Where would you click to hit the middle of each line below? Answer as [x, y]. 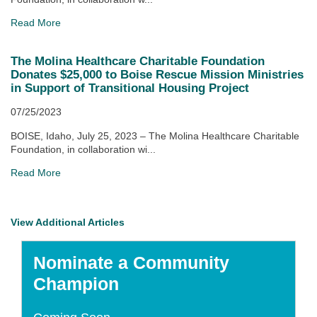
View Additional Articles [68, 223]
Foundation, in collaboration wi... [83, 150]
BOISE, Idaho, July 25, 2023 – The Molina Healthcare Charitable [155, 136]
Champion [76, 284]
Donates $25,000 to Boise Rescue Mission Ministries [157, 75]
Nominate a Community [131, 263]
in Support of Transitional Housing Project [130, 88]
